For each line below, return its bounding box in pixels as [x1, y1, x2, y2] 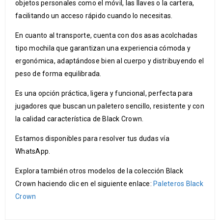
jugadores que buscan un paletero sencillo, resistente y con [15, 102, 204, 110]
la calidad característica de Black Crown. [15, 115, 144, 123]
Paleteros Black [153, 180, 203, 188]
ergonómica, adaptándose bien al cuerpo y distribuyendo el [15, 57, 204, 65]
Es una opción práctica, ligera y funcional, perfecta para [15, 89, 193, 97]
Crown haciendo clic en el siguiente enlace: [15, 180, 153, 188]
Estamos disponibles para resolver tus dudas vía [15, 135, 169, 142]
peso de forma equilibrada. [15, 70, 102, 78]
